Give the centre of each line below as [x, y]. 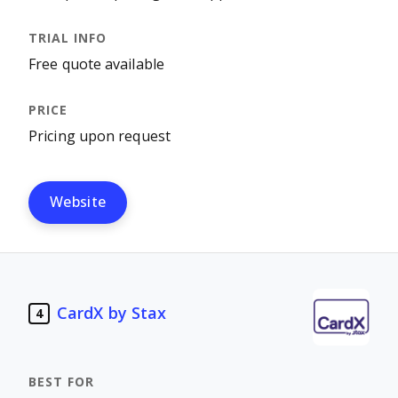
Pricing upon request [99, 136]
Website [78, 202]
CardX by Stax [112, 313]
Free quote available [96, 64]
